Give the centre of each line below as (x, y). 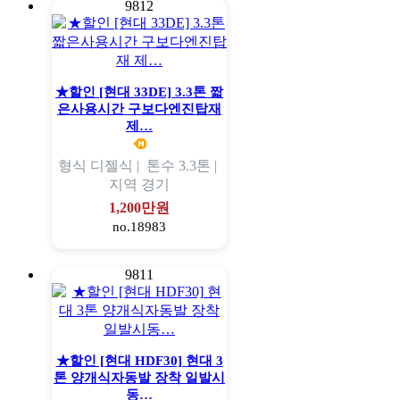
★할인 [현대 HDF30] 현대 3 (139, 361)
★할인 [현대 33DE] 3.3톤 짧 (139, 92)
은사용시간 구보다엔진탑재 (139, 109)
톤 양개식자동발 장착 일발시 (139, 378)
